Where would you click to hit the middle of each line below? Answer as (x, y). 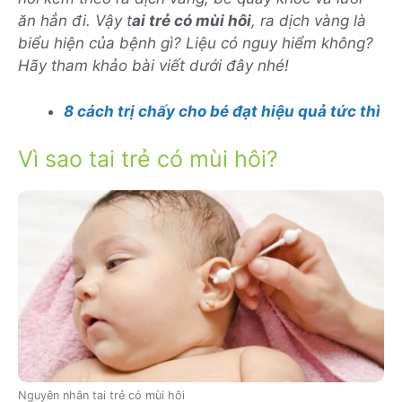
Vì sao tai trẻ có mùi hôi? (148, 159)
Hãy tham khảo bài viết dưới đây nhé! (153, 66)
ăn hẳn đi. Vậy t (75, 21)
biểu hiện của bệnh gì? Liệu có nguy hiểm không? (196, 43)
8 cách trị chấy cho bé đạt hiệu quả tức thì (222, 111)
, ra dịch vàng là (309, 21)
